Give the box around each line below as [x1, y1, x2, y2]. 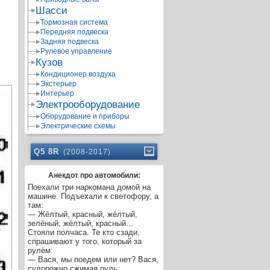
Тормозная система [40, 18, 108, 27]
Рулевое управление [40, 47, 112, 55]
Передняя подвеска [40, 28, 108, 36]
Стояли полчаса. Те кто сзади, [28, 228, 140, 237]
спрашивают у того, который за [28, 237, 142, 246]
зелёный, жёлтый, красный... [28, 219, 133, 228]
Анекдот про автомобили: [48, 171, 140, 180]
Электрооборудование [36, 99, 140, 110]
